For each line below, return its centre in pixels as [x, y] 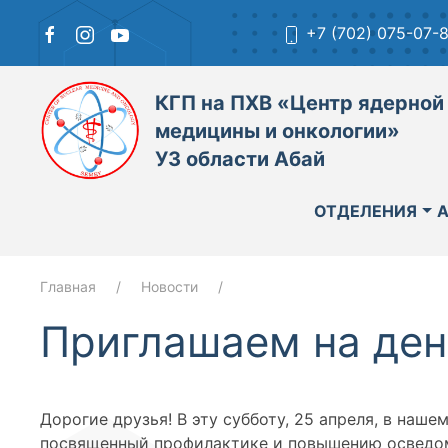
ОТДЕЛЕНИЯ [365, 211]
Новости [169, 286]
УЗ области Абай [240, 159]
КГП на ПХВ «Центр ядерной [299, 103]
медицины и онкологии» [277, 131]
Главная [68, 286]
